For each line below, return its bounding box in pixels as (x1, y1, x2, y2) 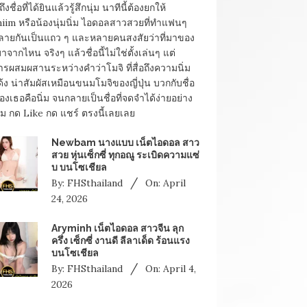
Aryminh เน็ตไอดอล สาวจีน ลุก (51, 223, 184, 234)
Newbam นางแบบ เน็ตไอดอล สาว (51, 136, 199, 148)
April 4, (162, 262, 196, 275)
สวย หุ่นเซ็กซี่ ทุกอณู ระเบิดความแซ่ (51, 149, 199, 160)
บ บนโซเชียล (51, 161, 107, 173)
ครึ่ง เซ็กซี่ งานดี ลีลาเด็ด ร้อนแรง (51, 235, 190, 247)
